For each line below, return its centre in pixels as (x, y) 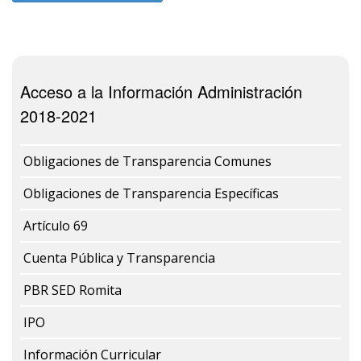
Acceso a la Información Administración (161, 92)
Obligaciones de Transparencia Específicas (151, 194)
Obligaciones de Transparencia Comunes (147, 162)
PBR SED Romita (73, 290)
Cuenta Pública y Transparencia (119, 258)
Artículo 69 (56, 226)
